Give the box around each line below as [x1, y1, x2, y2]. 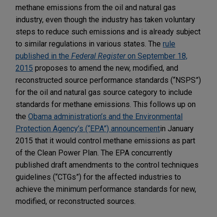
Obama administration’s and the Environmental [28, 111, 183, 121]
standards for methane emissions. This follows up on [15, 99, 196, 109]
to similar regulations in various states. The [15, 39, 163, 48]
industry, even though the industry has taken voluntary [15, 15, 195, 24]
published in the [15, 51, 71, 61]
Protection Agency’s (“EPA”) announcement [15, 124, 160, 133]
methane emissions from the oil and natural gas [15, 2, 176, 12]
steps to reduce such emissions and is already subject [15, 27, 201, 36]
